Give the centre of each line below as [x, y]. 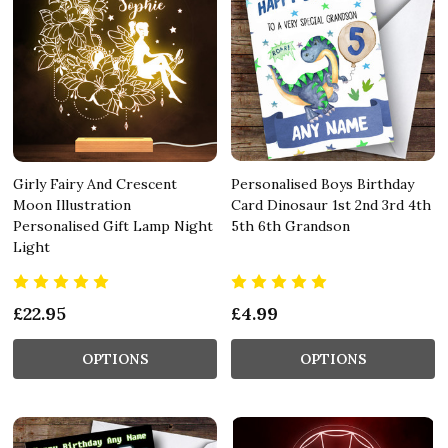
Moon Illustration [72, 204]
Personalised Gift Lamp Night [113, 225]
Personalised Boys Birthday [322, 183]
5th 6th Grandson [290, 225]
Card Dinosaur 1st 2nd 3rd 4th [331, 204]
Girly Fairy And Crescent [95, 183]
